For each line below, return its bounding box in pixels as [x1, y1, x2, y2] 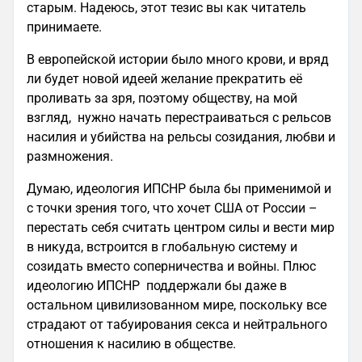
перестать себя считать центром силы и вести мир [27, 220, 335, 235]
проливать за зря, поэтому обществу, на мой [27, 90, 297, 106]
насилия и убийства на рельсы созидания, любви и [27, 129, 335, 145]
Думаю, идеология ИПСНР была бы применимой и [27, 181, 331, 196]
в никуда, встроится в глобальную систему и [27, 239, 297, 255]
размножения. [27, 149, 113, 164]
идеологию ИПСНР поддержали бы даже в [27, 278, 287, 293]
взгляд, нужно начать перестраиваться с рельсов [27, 110, 331, 125]
